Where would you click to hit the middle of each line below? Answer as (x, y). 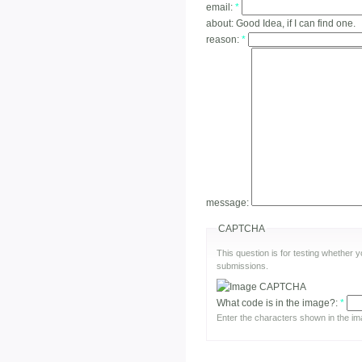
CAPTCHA (242, 228)
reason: (224, 39)
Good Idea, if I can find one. (296, 23)
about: (221, 23)
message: (229, 202)
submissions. (242, 265)
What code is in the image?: (278, 303)
